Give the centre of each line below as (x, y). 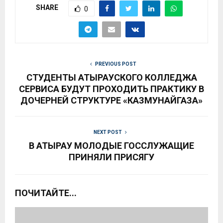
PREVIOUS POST (115, 64)
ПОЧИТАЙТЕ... (46, 193)
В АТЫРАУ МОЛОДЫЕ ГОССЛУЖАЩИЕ (111, 145)
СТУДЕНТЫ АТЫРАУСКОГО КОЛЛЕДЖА (111, 77)
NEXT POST (108, 132)
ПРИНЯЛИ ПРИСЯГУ (111, 157)
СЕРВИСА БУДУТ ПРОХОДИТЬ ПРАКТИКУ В (111, 89)
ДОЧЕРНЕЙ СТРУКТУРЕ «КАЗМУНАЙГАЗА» (111, 100)
